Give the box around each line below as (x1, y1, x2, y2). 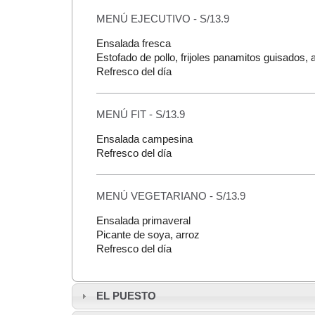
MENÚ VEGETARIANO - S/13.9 (96, 190, 245, 202)
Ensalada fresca (96, 37, 171, 50)
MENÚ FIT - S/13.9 (96, 108, 185, 121)
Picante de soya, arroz (96, 229, 200, 241)
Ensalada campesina (96, 133, 193, 146)
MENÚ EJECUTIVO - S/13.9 (96, 13, 229, 25)
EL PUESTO (96, 290, 156, 302)
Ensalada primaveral (96, 214, 191, 227)
